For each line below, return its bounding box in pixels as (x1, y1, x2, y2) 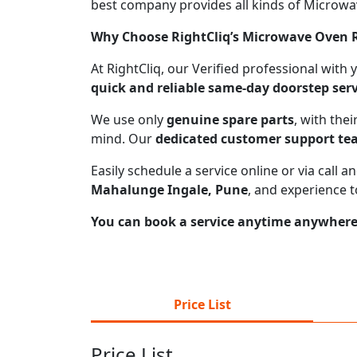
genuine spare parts (167, 110, 294, 128)
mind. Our (91, 129, 155, 147)
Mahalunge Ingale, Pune (91, 180, 248, 198)
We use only (91, 110, 167, 128)
